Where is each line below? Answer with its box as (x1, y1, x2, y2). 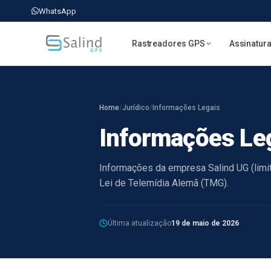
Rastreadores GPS (131, 38, 205, 48)
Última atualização (108, 219, 171, 227)
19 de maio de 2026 (171, 219, 239, 227)
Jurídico (122, 103, 149, 112)
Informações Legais (152, 103, 220, 112)
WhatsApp (39, 6, 76, 16)
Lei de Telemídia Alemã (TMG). (99, 177, 229, 189)
